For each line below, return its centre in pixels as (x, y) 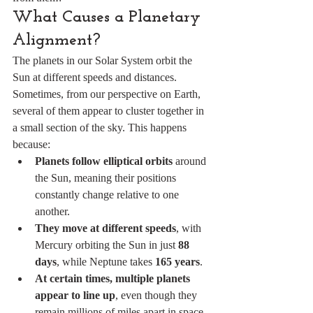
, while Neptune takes (106, 262)
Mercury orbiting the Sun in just (107, 245)
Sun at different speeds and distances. (96, 77)
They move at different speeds (105, 228)
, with (190, 228)
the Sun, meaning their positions (107, 178)
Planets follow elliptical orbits (104, 161)
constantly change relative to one (108, 195)
